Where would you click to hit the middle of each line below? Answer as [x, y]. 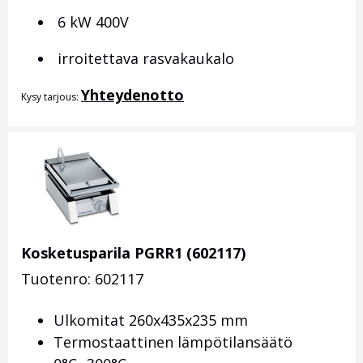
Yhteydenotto [132, 95]
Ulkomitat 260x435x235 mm [151, 320]
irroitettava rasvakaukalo [144, 59]
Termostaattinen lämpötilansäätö [173, 342]
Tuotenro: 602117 [82, 279]
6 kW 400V [91, 22]
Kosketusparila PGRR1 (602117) [133, 253]
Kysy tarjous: [51, 97]
